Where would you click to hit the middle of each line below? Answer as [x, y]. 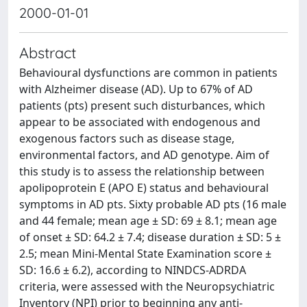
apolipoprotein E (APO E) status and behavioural [144, 188]
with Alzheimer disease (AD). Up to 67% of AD [136, 89]
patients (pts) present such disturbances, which [142, 106]
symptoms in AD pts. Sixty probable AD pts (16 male [153, 204]
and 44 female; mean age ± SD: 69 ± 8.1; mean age [148, 221]
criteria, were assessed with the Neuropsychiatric [147, 286]
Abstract [48, 52]
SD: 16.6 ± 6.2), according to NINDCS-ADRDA [133, 270]
